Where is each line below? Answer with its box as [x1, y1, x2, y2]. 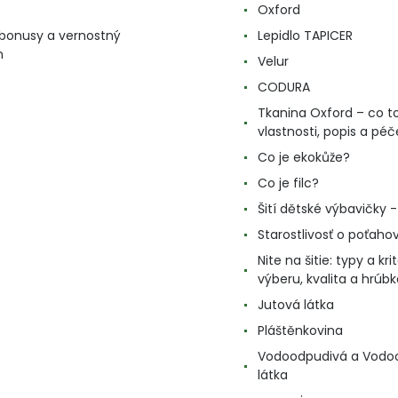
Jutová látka [257, 296, 334, 314]
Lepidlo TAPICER [257, 27, 353, 44]
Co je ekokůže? [257, 148, 350, 166]
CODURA [257, 78, 310, 96]
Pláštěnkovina [257, 322, 343, 339]
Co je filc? [257, 174, 319, 192]
